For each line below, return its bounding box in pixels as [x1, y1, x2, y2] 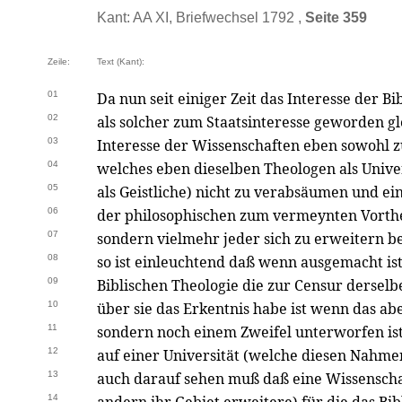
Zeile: [48, 57, 70, 66]
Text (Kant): [97, 57, 144, 66]
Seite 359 [305, 10, 367, 25]
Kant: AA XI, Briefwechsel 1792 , [97, 10, 305, 25]
